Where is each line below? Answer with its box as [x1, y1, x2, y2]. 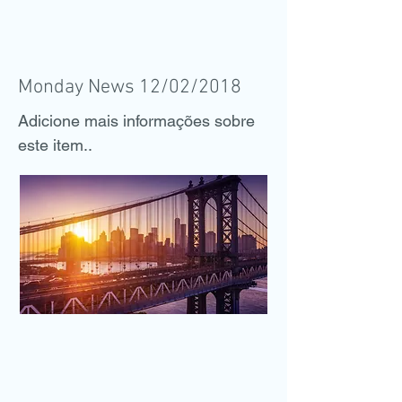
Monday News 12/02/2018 [18, 75, 241, 100]
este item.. [18, 135, 92, 154]
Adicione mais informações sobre [18, 111, 255, 130]
